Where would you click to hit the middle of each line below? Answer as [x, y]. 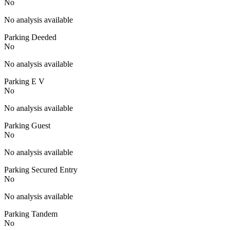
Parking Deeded [30, 37]
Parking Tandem [31, 214]
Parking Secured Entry [41, 169]
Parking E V [24, 81]
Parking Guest [27, 125]
